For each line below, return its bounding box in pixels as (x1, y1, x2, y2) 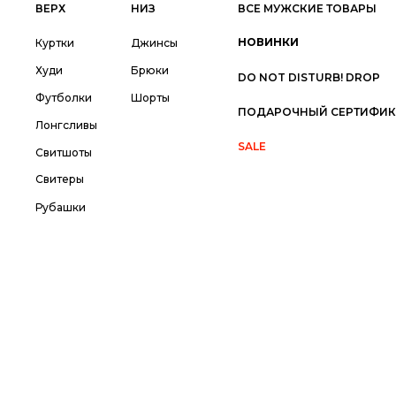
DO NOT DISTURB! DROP (237, 70, 380, 84)
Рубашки (35, 200, 87, 214)
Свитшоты (35, 145, 93, 159)
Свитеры (35, 172, 85, 186)
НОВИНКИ (237, 35, 299, 49)
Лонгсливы (35, 118, 98, 132)
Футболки (35, 90, 93, 104)
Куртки (35, 35, 75, 49)
